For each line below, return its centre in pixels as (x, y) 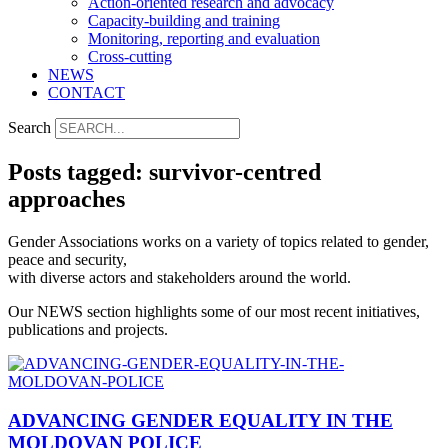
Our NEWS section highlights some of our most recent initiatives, (214, 311)
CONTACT (86, 92)
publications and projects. (88, 329)
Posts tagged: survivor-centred (164, 171)
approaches (66, 198)
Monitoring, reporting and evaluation (204, 38)
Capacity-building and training (184, 20)
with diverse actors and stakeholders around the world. (179, 277)
